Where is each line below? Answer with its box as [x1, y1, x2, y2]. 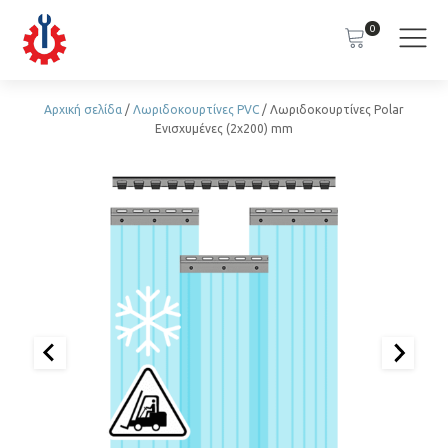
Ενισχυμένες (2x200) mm [155, 122, 293, 135]
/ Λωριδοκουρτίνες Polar [259, 103, 404, 116]
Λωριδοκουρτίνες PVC [133, 103, 259, 116]
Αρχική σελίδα [44, 103, 122, 116]
